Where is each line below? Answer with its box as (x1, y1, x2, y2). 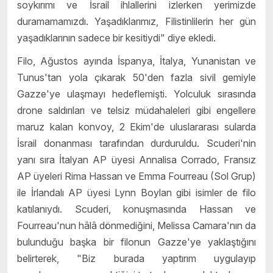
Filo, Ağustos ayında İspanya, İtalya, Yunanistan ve (17, 54, 256, 67)
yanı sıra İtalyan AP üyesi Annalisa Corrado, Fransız (17, 153, 256, 166)
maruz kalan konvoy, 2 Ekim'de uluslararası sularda (17, 120, 256, 133)
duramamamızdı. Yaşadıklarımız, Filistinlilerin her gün (17, 15, 256, 28)
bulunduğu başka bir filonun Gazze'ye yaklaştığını (17, 235, 256, 248)
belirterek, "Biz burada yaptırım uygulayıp (17, 252, 256, 264)
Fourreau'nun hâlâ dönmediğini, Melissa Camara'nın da (17, 219, 256, 232)
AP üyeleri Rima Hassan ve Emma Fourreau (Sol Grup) (17, 169, 256, 182)
